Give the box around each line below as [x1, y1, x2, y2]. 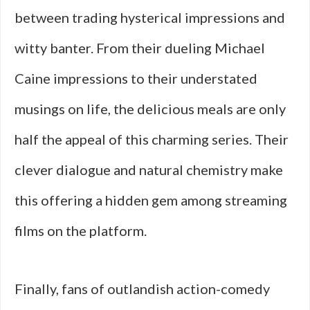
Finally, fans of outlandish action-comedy [15, 280, 270, 297]
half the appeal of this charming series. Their [15, 131, 289, 147]
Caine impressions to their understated [15, 70, 257, 86]
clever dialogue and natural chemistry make [15, 161, 283, 178]
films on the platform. [15, 222, 147, 239]
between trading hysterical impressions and [15, 9, 285, 26]
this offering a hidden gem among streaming [15, 192, 287, 208]
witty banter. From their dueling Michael [15, 39, 265, 56]
